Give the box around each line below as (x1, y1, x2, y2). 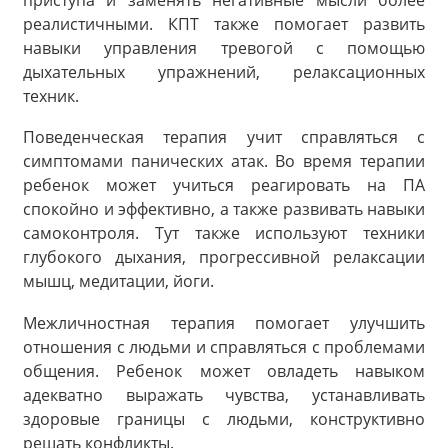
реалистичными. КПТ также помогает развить (23, 12, 425, 35)
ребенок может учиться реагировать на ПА (23, 174, 425, 197)
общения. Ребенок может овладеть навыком (23, 359, 425, 382)
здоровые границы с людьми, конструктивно (23, 407, 425, 430)
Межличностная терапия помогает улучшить (23, 311, 425, 334)
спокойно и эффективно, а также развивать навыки (23, 198, 425, 221)
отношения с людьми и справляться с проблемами (23, 335, 425, 358)
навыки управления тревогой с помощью (23, 36, 425, 59)
